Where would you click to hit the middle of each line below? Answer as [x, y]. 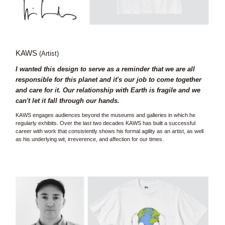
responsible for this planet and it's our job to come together [108, 79]
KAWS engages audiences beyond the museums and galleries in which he [105, 115]
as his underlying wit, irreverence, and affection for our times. [89, 139]
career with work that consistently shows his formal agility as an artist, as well [109, 131]
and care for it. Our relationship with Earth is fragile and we [108, 90]
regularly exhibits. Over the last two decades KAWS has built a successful [105, 123]
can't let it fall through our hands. [67, 100]
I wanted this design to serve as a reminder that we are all [105, 69]
